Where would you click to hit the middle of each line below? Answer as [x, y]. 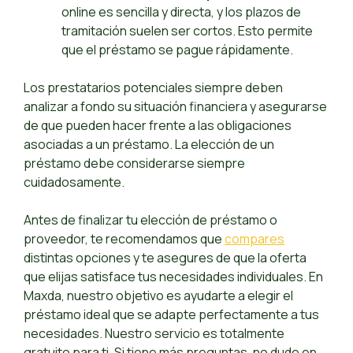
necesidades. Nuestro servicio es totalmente [154, 334]
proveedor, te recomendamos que [124, 239]
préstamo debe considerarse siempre [134, 163]
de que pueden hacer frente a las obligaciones [158, 126]
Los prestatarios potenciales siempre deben [153, 88]
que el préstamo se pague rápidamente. [177, 50]
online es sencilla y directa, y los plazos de [181, 12]
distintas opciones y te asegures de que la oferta [165, 258]
